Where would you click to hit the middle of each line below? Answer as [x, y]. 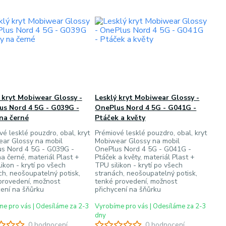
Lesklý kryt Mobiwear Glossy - [147, 98]
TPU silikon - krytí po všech [139, 165]
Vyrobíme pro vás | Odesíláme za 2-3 [151, 206]
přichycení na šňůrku [128, 189]
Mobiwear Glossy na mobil [137, 141]
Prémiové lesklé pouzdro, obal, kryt [151, 133]
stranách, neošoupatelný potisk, [146, 173]
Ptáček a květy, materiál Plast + [145, 157]
